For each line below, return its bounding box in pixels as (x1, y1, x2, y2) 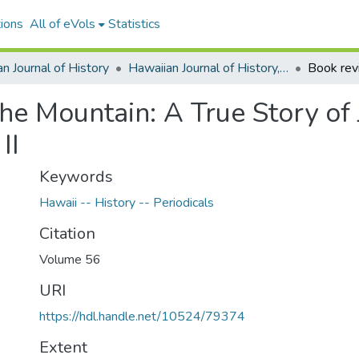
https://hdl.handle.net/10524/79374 (39, 308, 245, 325)
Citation (39, 223, 95, 244)
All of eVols (29, 15, 95, 33)
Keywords (39, 166, 113, 188)
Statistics (107, 15, 160, 33)
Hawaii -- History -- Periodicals (39, 194, 214, 212)
